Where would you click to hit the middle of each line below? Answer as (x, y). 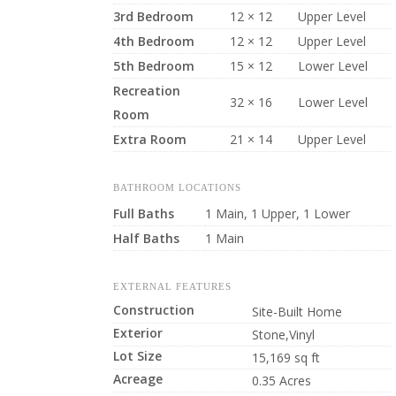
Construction (153, 310)
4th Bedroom (153, 41)
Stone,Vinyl (283, 335)
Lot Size (137, 356)
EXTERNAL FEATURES (172, 286)
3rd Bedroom (153, 16)
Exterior (137, 333)
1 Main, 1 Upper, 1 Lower (277, 213)
